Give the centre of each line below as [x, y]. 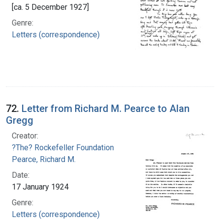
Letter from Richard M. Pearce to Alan [106, 108]
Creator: [25, 136]
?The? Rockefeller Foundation [63, 147]
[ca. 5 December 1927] [50, 7]
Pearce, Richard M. [44, 159]
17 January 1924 [40, 187]
